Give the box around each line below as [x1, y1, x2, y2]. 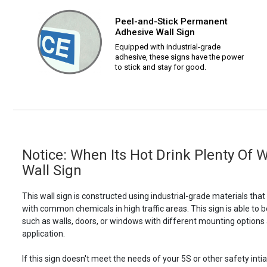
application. [22, 229, 65, 239]
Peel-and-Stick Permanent [115, 16, 228, 27]
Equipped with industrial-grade [115, 42, 221, 52]
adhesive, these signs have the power [115, 52, 244, 62]
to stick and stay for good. [115, 63, 206, 72]
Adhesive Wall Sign [115, 27, 195, 38]
